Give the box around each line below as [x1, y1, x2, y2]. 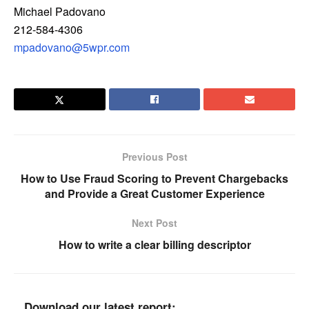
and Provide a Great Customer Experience [44, 186, 265, 202]
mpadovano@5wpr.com [14, 39, 130, 56]
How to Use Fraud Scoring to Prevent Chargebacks [21, 170, 288, 187]
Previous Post [121, 150, 188, 164]
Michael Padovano [14, 3, 106, 20]
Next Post [132, 216, 177, 230]
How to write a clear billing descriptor [58, 237, 251, 253]
